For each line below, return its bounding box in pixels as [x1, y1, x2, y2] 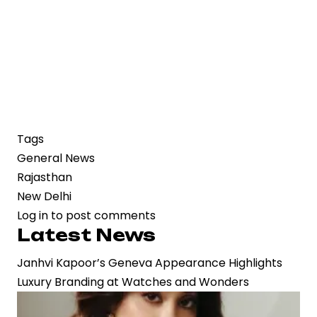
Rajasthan [17, 168, 72, 185]
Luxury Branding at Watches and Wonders [17, 273, 249, 290]
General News [17, 149, 95, 166]
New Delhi [17, 188, 71, 204]
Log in [17, 207, 48, 224]
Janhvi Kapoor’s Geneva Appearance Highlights [17, 254, 282, 271]
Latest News [17, 224, 156, 246]
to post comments [48, 207, 156, 224]
